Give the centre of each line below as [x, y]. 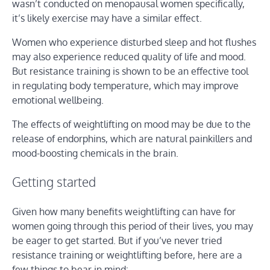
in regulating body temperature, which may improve [125, 86]
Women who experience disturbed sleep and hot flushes [134, 42]
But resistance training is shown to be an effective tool [130, 71]
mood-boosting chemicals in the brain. [95, 153]
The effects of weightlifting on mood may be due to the [131, 124]
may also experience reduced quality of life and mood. [129, 57]
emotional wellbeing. [58, 100]
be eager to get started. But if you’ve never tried [117, 241]
